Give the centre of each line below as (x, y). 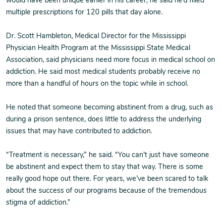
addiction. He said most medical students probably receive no (103, 72)
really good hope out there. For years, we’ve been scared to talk (107, 179)
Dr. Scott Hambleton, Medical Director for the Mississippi (96, 36)
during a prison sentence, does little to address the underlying (104, 120)
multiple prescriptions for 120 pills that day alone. (84, 13)
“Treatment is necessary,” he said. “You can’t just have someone (108, 155)
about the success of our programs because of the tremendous (106, 191)
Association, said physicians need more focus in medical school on (111, 60)
